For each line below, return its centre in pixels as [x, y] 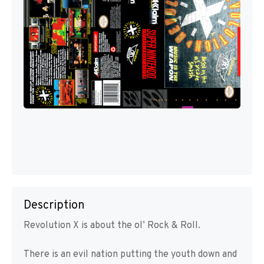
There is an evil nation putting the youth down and [130, 255]
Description [54, 206]
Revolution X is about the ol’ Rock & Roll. [112, 226]
